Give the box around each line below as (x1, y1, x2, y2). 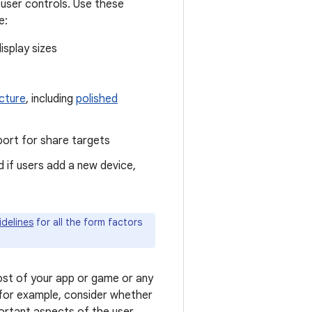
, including (26, 92, 76, 106)
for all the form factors (33, 216, 142, 228)
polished (76, 92, 118, 106)
